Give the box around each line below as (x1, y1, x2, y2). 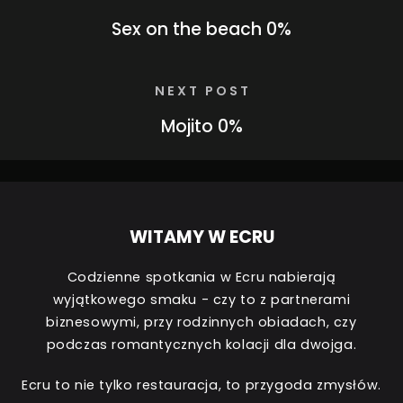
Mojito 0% (160, 113, 243, 139)
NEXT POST (154, 81, 251, 100)
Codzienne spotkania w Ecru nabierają (67, 267, 336, 286)
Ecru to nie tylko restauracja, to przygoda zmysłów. (22, 375, 381, 394)
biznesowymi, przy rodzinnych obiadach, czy (46, 312, 357, 331)
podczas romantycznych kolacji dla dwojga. (46, 335, 357, 354)
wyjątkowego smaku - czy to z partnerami (52, 290, 351, 309)
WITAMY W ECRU (129, 224, 274, 249)
